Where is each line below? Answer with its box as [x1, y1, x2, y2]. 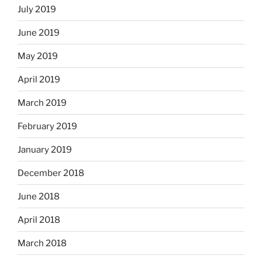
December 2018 [18, 167, 84, 178]
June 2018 [18, 191, 60, 202]
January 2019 [18, 144, 72, 155]
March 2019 [18, 97, 67, 108]
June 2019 [18, 27, 60, 38]
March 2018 [18, 237, 67, 249]
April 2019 [18, 74, 60, 85]
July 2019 [18, 4, 56, 15]
